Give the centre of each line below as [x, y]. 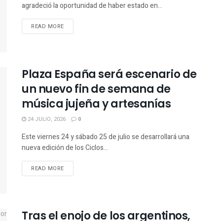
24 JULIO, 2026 [46, 119]
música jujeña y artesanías [96, 104]
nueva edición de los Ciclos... [65, 147]
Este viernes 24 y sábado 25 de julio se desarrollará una [106, 137]
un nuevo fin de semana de [96, 89]
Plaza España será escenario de [109, 74]
